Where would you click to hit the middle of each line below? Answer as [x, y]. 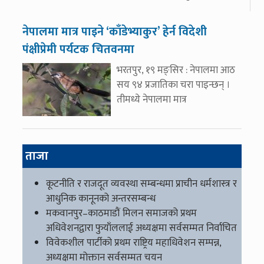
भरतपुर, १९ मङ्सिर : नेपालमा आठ [176, 70]
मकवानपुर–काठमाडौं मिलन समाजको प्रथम [121, 213]
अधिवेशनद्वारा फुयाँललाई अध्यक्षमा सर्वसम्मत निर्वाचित [141, 228]
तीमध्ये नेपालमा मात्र [152, 100]
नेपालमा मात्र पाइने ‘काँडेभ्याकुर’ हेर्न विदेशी [115, 32]
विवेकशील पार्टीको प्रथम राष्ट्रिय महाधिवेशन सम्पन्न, [133, 243]
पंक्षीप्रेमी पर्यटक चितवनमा [78, 49]
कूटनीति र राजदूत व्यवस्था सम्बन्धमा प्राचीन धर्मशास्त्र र [141, 184]
